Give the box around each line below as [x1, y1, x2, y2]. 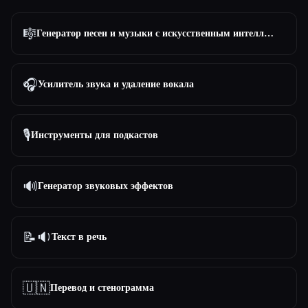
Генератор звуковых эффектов [38, 181, 173, 191]
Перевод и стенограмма [50, 283, 154, 293]
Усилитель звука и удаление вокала [38, 79, 194, 89]
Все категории [19, 20, 87, 32]
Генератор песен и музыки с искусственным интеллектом [264, 28, 274, 38]
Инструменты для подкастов [31, 130, 158, 140]
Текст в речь [52, 232, 107, 242]
